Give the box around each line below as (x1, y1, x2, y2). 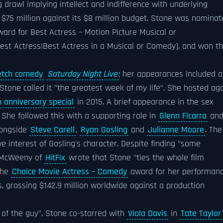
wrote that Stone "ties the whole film (66, 152, 204, 163)
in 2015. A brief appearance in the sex (75, 97, 213, 108)
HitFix (45, 152, 65, 163)
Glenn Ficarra (159, 111, 207, 121)
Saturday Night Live (47, 69, 117, 80)
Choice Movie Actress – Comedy (12, 166, 127, 177)
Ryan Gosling (81, 124, 127, 135)
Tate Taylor (181, 208, 221, 219)
